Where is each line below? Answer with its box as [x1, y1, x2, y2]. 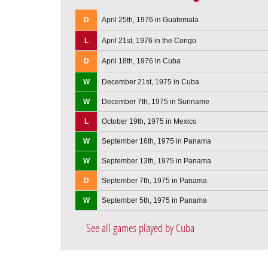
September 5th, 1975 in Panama [102, 196, 207, 205]
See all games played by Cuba [86, 221, 194, 235]
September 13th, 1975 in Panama [102, 156, 211, 165]
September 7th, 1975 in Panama [102, 176, 207, 185]
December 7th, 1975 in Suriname [102, 97, 209, 106]
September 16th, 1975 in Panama [102, 136, 211, 145]
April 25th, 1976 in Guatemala [102, 15, 199, 24]
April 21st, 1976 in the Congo [102, 36, 196, 45]
